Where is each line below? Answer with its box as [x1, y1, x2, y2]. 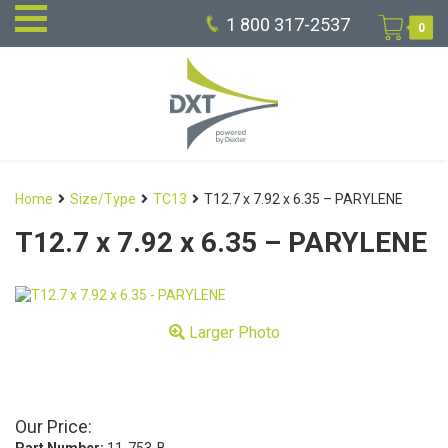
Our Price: [15, 416, 92, 438]
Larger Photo [184, 323, 280, 343]
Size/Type [70, 191, 136, 208]
